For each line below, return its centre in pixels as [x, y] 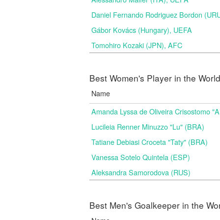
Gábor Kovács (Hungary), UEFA [142, 30]
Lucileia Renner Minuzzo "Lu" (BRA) [148, 126]
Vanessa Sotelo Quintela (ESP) [141, 157]
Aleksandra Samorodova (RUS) [141, 172]
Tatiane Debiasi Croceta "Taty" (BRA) [150, 142]
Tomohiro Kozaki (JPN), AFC [137, 45]
